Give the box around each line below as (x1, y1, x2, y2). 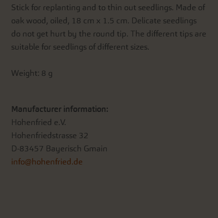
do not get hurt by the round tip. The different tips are (11, 29, 207, 38)
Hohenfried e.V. (11, 117, 67, 127)
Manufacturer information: (11, 104, 109, 114)
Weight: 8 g (11, 68, 53, 78)
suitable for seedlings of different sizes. (11, 42, 150, 52)
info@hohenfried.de (11, 157, 83, 166)
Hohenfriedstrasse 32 (11, 130, 89, 140)
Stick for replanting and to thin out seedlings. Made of (11, 2, 205, 12)
